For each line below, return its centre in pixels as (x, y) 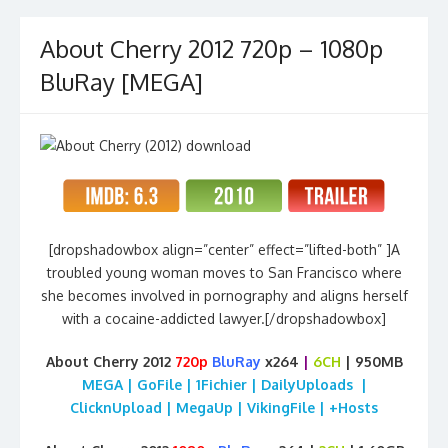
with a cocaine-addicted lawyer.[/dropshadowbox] (224, 318)
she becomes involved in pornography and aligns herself (224, 295)
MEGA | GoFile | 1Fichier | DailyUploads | (224, 384)
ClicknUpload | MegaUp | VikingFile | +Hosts (224, 407)
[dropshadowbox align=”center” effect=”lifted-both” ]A (224, 249)
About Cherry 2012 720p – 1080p (211, 48)
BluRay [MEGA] (121, 81)
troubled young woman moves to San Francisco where (224, 272)
